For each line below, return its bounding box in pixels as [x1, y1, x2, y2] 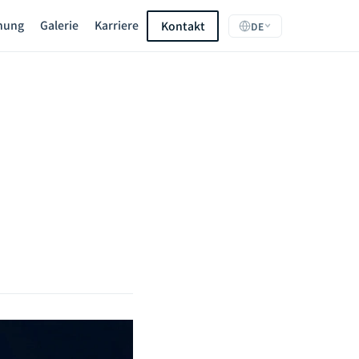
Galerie [40, 17, 79, 33]
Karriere [95, 17, 139, 33]
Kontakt [160, 18, 205, 34]
